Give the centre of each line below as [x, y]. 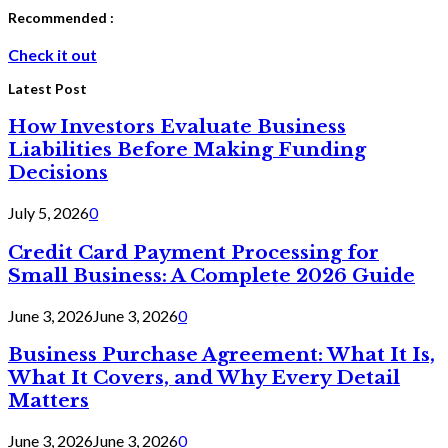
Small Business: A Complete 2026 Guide [211, 275]
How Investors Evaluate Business [177, 127]
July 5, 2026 [48, 213]
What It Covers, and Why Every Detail [204, 378]
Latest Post [47, 88]
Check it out [52, 54]
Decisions [58, 173]
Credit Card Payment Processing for [193, 252]
